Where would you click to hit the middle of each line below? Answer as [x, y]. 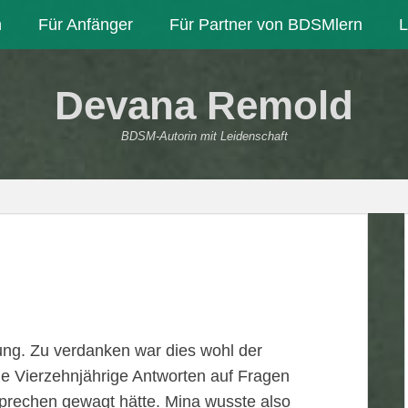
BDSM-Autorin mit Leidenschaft [204, 136]
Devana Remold [204, 105]
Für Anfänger [86, 25]
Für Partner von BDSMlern [266, 25]
